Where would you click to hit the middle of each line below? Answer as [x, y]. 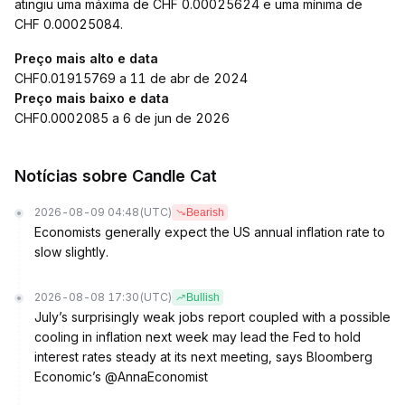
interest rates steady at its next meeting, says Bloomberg [203, 357]
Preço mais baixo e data [92, 98]
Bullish [203, 297]
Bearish [205, 212]
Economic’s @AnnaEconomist [121, 377]
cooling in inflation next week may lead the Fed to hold [198, 337]
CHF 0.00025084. [69, 24]
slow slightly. [71, 252]
